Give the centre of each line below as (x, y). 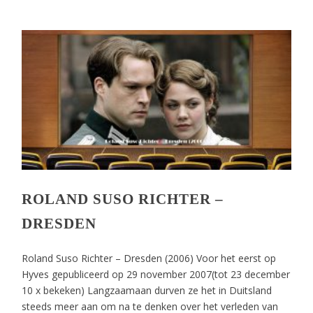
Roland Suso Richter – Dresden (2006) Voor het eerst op (149, 258)
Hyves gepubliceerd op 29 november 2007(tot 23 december (156, 274)
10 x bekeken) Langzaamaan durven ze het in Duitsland (147, 290)
